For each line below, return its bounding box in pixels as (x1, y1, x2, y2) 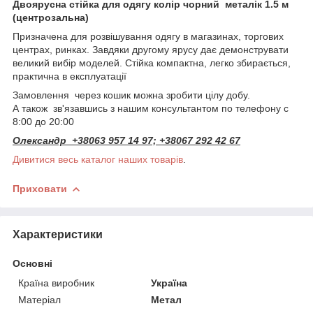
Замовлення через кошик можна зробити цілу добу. (13, 89, 250, 101)
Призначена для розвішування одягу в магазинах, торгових (13, 30, 284, 42)
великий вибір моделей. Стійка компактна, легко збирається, (13, 57, 291, 68)
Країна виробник (18, 277, 94, 289)
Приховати (13, 182, 67, 194)
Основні (13, 257, 52, 269)
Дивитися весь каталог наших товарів (13, 153, 183, 165)
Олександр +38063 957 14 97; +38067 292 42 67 (13, 134, 240, 146)
